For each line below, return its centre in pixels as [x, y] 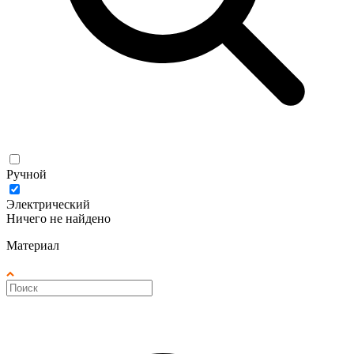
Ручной [26, 174]
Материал [33, 245]
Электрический [48, 204]
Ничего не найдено [58, 218]
